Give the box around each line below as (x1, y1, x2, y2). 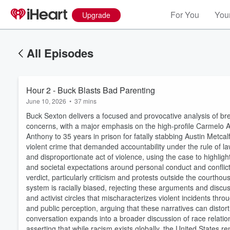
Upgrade (82, 10, 110, 20)
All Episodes (27, 45, 93, 61)
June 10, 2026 (26, 97, 66, 105)
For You (170, 9, 199, 21)
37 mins (74, 97, 97, 105)
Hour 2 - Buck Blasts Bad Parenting (26, 84, 155, 96)
